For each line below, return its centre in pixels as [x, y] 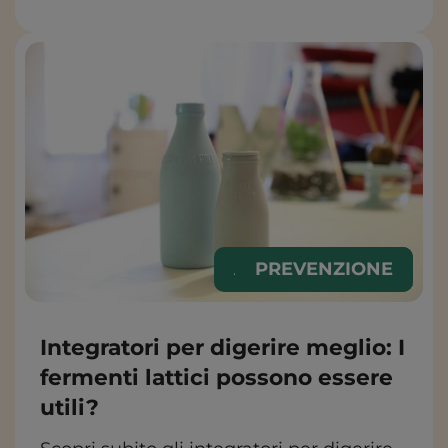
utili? [69, 407]
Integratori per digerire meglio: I [222, 347]
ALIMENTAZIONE [313, 269]
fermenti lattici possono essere [216, 377]
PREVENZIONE [324, 269]
